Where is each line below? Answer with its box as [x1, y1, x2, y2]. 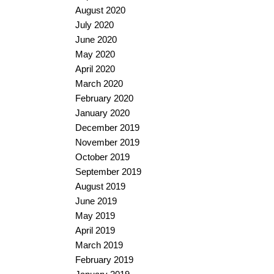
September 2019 [75, 166, 142, 177]
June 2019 [75, 196, 117, 207]
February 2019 [75, 254, 134, 265]
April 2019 [75, 225, 116, 236]
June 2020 [75, 34, 117, 45]
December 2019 [75, 122, 140, 133]
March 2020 [75, 78, 124, 89]
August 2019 [75, 181, 126, 192]
